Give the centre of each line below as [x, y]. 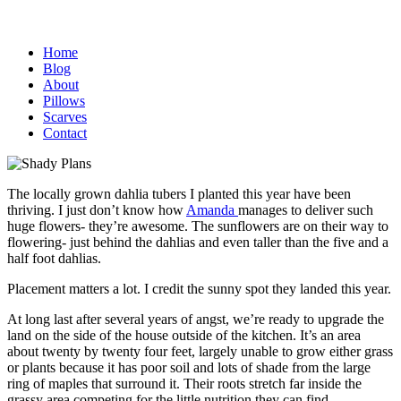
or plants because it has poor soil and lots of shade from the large [189, 367]
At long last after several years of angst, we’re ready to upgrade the [196, 319]
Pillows [64, 101]
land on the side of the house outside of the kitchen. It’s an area [184, 335]
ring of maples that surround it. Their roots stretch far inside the [184, 384]
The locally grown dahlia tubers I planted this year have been [179, 194]
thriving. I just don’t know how [97, 210]
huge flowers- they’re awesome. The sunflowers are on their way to [198, 226]
